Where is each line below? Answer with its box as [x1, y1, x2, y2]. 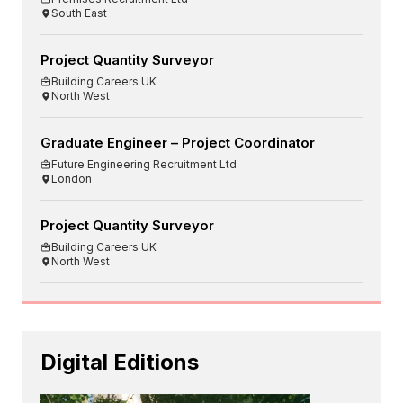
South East [51, 6, 107, 21]
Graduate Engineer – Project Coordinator [40, 134, 315, 152]
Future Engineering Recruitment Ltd [51, 157, 237, 172]
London [51, 172, 92, 186]
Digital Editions [40, 349, 199, 376]
